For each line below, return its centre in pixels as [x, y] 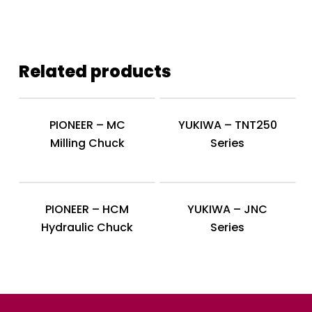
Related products [95, 71]
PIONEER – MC [87, 125]
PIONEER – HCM [87, 209]
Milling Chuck [87, 143]
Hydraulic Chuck [87, 227]
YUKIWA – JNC [228, 209]
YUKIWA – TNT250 [227, 125]
